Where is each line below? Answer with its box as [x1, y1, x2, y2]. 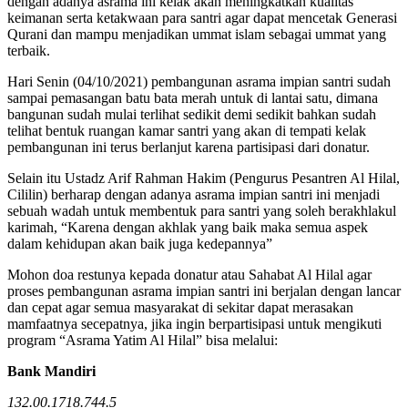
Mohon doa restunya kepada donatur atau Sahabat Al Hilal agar [7, 267, 372, 283]
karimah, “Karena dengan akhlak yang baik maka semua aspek [7, 219, 368, 236]
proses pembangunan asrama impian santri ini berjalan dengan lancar [7, 283, 401, 300]
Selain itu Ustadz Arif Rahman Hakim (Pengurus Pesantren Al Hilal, [7, 170, 400, 187]
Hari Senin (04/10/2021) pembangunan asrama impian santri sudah [7, 74, 391, 90]
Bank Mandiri [7, 363, 96, 380]
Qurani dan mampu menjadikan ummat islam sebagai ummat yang [7, 26, 386, 43]
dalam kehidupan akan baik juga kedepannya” [7, 236, 272, 252]
